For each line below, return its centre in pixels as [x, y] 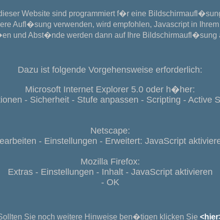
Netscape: [110, 131]
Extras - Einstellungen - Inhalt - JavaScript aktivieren [110, 172]
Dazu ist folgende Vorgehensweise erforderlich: [110, 70]
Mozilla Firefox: [110, 162]
